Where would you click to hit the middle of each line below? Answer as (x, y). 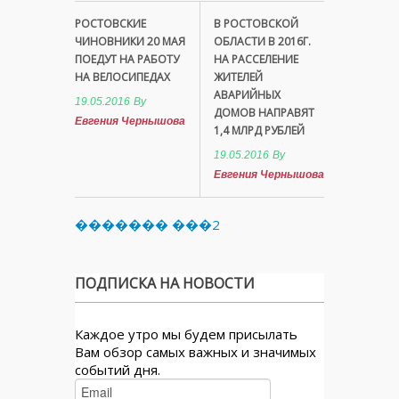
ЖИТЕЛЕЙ (238, 77)
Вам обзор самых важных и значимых (195, 351)
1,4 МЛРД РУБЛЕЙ (259, 130)
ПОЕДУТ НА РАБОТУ (127, 59)
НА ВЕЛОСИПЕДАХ (122, 77)
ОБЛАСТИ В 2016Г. (262, 41)
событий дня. (118, 369)
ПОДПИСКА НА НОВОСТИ (165, 283)
